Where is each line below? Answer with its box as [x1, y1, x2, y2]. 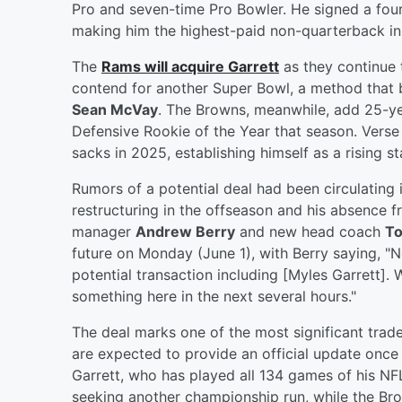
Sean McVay [72, 100, 158, 118]
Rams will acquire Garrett [101, 57, 279, 75]
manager [72, 222, 135, 240]
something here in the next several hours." [72, 286, 356, 305]
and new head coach [235, 222, 385, 240]
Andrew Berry [135, 222, 235, 240]
